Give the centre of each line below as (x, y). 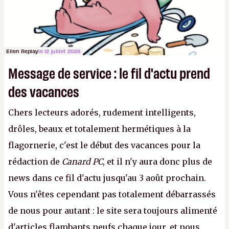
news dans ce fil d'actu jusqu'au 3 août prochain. (107, 178)
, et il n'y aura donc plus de (157, 162)
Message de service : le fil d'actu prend (109, 72)
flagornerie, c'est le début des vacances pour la (104, 145)
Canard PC (82, 162)
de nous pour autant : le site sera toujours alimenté (113, 211)
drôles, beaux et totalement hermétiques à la (99, 129)
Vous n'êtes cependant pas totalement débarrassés (112, 194)
